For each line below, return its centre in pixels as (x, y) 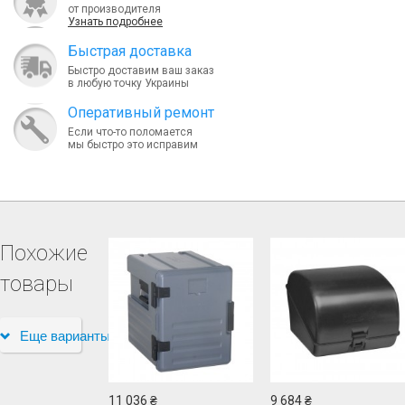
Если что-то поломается (130, 132)
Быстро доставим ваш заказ (141, 71)
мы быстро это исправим (133, 145)
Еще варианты (65, 335)
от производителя (114, 9)
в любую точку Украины (128, 83)
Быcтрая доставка (130, 51)
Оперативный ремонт (141, 113)
